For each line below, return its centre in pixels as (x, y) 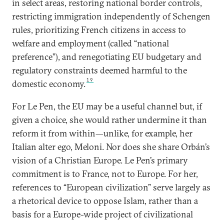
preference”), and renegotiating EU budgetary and (107, 57)
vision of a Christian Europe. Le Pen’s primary (100, 160)
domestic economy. (49, 84)
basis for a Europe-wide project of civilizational (102, 214)
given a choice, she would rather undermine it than (109, 120)
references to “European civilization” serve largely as (111, 187)
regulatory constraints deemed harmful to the (99, 70)
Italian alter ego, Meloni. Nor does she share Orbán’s (111, 147)
